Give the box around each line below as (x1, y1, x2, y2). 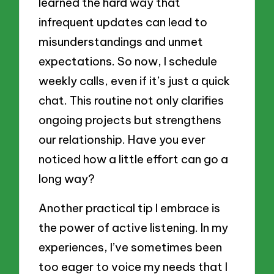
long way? (39, 171, 95, 187)
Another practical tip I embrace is (39, 200, 221, 215)
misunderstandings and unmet (39, 34, 204, 50)
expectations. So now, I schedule (39, 54, 218, 69)
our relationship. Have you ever (39, 132, 206, 147)
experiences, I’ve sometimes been (39, 239, 223, 254)
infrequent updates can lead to (39, 15, 208, 30)
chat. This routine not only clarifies (39, 93, 224, 108)
